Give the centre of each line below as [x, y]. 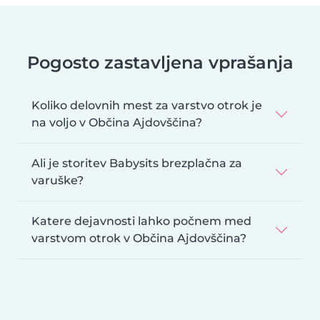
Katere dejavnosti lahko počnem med [141, 221]
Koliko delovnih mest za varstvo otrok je [147, 105]
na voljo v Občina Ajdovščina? [117, 122]
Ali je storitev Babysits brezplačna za [137, 163]
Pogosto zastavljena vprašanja [160, 62]
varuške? [57, 180]
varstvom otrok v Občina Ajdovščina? [139, 238]
